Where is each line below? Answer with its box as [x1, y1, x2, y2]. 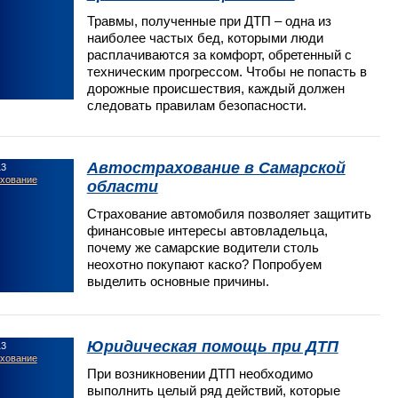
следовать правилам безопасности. [86, 97, 306, 113]
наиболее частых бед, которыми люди [86, 29, 323, 45]
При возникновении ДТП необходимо [86, 365, 313, 381]
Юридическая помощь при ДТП [86, 337, 338, 355]
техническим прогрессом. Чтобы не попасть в [86, 63, 367, 79]
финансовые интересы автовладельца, [86, 222, 328, 238]
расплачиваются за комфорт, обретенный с [86, 46, 352, 62]
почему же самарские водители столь [86, 239, 319, 255]
